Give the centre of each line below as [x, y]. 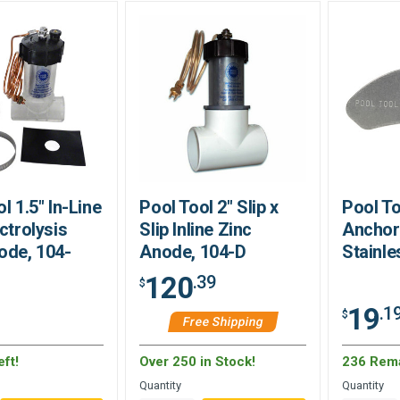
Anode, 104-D [193, 251]
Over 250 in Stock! [198, 361]
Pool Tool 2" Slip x [209, 207]
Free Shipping [223, 321]
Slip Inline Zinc [196, 229]
